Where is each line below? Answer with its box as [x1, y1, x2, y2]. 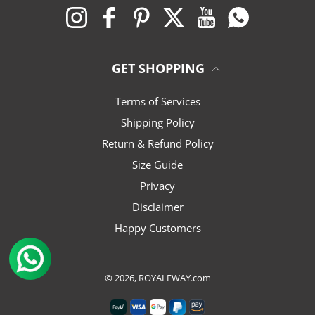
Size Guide [138, 157, 183, 172]
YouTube [216, 6, 258, 20]
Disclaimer [139, 199, 184, 214]
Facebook [119, 6, 165, 20]
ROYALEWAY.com [138, 271, 211, 284]
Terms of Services [120, 94, 200, 108]
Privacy [146, 178, 175, 193]
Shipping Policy [126, 115, 195, 129]
